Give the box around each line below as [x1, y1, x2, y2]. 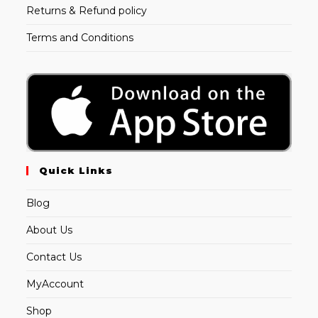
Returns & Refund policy [26, 4, 148, 18]
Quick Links [39, 164, 114, 176]
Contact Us [26, 250, 82, 263]
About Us [26, 223, 73, 236]
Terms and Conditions [26, 31, 134, 45]
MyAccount [26, 277, 84, 290]
